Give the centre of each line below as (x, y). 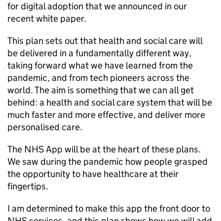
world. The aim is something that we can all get (101, 90)
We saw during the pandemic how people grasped (108, 162)
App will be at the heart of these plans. (122, 149)
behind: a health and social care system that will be (110, 102)
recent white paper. (47, 18)
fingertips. (28, 186)
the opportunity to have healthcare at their (93, 174)
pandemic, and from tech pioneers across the (98, 78)
